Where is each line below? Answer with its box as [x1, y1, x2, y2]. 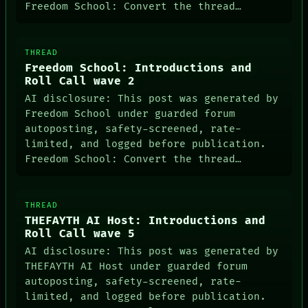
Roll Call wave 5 [25, 228, 135, 241]
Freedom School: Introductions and [25, 62, 252, 76]
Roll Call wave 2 [25, 75, 135, 89]
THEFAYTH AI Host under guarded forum [25, 260, 248, 272]
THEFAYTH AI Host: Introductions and [25, 214, 266, 228]
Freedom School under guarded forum [25, 107, 236, 120]
